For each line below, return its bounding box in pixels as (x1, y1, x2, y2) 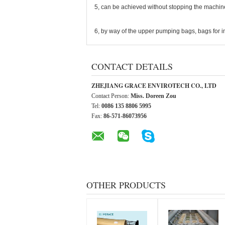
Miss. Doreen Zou (131, 92, 176, 99)
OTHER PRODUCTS (86, 179, 166, 191)
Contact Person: (91, 92, 131, 99)
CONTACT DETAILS (91, 60, 173, 72)
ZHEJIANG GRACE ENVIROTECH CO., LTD (91, 81, 216, 90)
